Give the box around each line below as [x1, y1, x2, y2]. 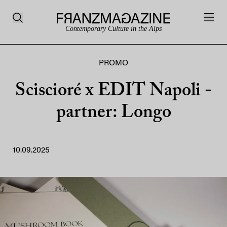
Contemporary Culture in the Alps [65, 25, 162, 33]
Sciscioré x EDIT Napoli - [15, 82, 212, 100]
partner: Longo [56, 104, 171, 122]
